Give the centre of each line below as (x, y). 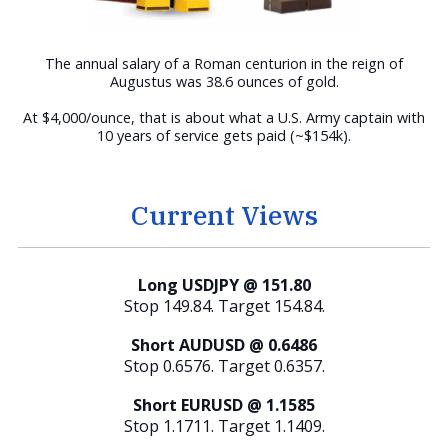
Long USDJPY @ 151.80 (224, 285)
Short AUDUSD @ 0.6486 (224, 345)
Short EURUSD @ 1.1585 (224, 405)
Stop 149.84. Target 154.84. (224, 306)
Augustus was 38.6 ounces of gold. (224, 82)
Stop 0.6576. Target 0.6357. (224, 366)
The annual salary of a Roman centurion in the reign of (224, 64)
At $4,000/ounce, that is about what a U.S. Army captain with (224, 118)
